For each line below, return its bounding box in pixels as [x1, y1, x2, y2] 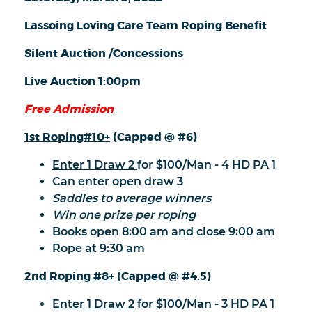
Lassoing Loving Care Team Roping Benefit [24, 17, 267, 33]
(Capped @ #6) [113, 129, 197, 144]
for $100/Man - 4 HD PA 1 [137, 157, 276, 171]
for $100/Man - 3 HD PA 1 [134, 297, 274, 311]
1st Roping [24, 129, 84, 144]
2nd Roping [24, 268, 91, 283]
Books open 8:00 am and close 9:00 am [52, 224, 275, 238]
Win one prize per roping [52, 208, 196, 221]
